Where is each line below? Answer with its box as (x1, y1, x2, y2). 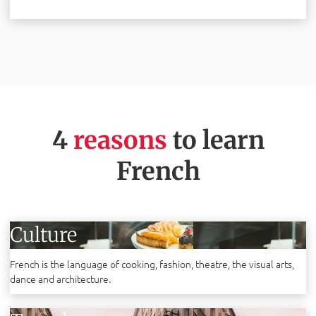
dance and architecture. (10, 272, 111, 286)
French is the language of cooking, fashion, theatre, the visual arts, (10, 257, 294, 272)
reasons (73, 124, 167, 156)
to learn (166, 124, 265, 156)
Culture (10, 222, 77, 248)
